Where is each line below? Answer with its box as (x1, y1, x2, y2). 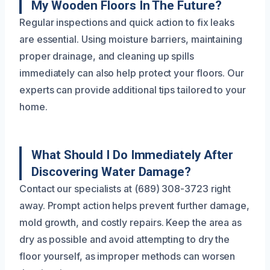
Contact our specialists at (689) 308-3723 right (19, 182, 231, 195)
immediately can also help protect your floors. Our (19, 66, 245, 79)
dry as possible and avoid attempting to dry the (19, 233, 230, 245)
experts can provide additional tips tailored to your (19, 83, 246, 96)
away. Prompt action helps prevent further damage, (19, 199, 250, 212)
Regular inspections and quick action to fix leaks (19, 16, 235, 28)
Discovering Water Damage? (31, 164, 191, 179)
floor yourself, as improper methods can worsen (19, 250, 236, 262)
